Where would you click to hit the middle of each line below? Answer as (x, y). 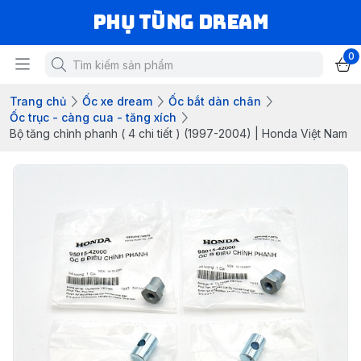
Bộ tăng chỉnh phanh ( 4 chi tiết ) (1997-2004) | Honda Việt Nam (178, 133)
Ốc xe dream (117, 101)
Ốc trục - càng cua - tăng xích (93, 117)
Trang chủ (38, 101)
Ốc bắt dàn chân (215, 101)
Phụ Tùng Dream (180, 22)
